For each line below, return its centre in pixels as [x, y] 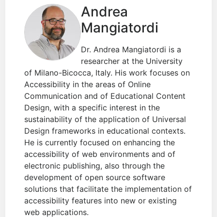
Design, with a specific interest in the [92, 108]
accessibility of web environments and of [100, 154]
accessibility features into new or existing [101, 201]
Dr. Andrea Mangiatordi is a [131, 50]
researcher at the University [132, 61]
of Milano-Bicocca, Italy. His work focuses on [107, 73]
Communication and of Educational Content [105, 96]
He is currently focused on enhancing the [100, 143]
